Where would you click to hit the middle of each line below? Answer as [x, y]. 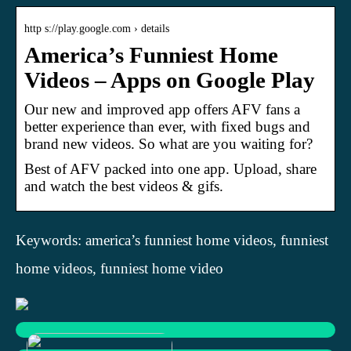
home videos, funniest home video [119, 268]
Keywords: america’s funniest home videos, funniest [172, 240]
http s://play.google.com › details [97, 28]
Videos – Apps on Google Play [170, 80]
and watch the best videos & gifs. [124, 186]
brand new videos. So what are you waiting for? [168, 143]
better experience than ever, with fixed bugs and [167, 126]
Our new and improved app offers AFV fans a [162, 109]
